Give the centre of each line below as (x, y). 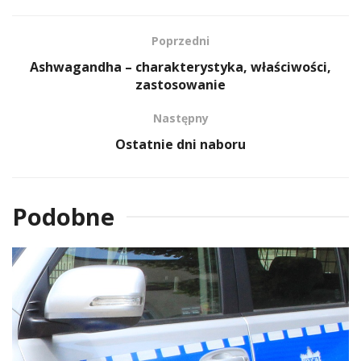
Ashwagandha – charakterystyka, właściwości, (180, 66)
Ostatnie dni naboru (180, 144)
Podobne (63, 216)
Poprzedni (180, 40)
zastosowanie (180, 84)
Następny (180, 118)
